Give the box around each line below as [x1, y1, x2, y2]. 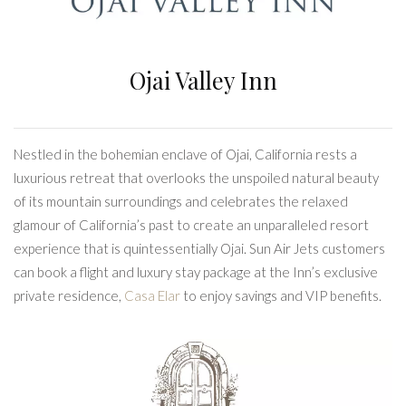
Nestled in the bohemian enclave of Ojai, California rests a [14, 146, 357, 163]
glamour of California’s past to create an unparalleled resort [14, 217, 369, 234]
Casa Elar [124, 287, 180, 304]
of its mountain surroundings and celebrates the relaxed [14, 193, 348, 210]
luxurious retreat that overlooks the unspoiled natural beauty [14, 169, 379, 187]
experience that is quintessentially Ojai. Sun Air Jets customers [14, 240, 385, 257]
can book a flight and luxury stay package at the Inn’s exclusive [14, 264, 378, 281]
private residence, [14, 287, 124, 304]
